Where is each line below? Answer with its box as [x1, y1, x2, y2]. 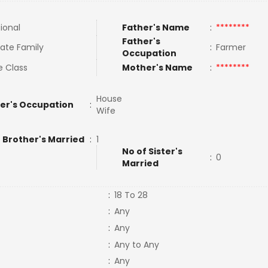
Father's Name [121, 22, 190, 33]
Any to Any [114, 239, 159, 251]
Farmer [215, 41, 251, 53]
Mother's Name [121, 62, 194, 74]
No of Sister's [121, 145, 182, 157]
